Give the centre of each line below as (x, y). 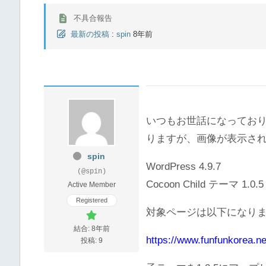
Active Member (91, 185)
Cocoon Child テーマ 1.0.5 (205, 185)
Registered (91, 200)
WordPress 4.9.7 (183, 167)
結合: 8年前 (91, 229)
